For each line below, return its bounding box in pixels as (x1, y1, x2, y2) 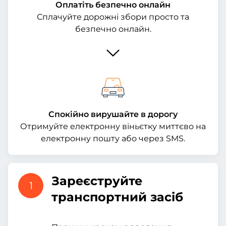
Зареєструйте (51, 174, 142, 188)
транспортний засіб (51, 190, 183, 204)
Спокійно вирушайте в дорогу (48, 109, 178, 119)
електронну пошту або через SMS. (41, 134, 185, 143)
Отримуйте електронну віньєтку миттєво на (20, 122, 206, 131)
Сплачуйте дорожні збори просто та (37, 12, 189, 22)
